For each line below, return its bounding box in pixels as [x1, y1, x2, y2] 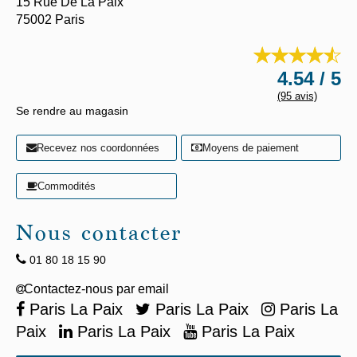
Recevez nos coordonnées [37, 142, 159, 154]
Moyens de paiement [202, 142, 299, 154]
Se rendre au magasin [16, 104, 128, 117]
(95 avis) [277, 90, 317, 102]
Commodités [37, 180, 96, 192]
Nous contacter [16, 224, 182, 247]
